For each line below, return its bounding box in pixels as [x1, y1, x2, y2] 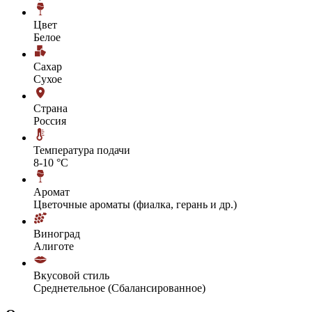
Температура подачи [33, 143, 130, 156]
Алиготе [33, 240, 74, 252]
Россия [33, 114, 66, 127]
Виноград [33, 227, 80, 240]
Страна [33, 102, 68, 114]
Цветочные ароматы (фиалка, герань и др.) [33, 198, 237, 210]
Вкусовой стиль [33, 269, 109, 281]
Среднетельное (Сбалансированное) [33, 281, 205, 294]
